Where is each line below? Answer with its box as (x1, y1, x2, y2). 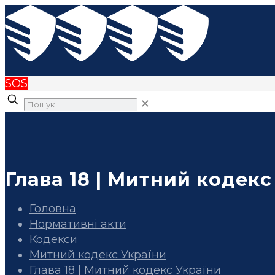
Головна (29, 202, 76, 216)
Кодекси (29, 233, 77, 247)
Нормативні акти (29, 217, 126, 231)
